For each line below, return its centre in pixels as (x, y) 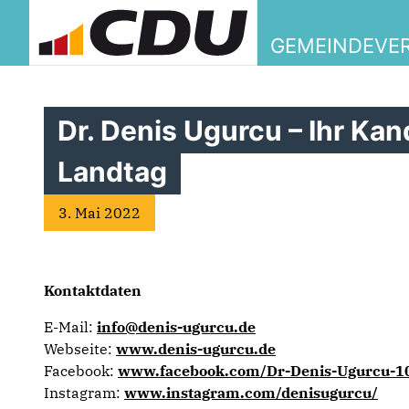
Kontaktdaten (93, 290)
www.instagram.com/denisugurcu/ (251, 393)
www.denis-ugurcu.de (196, 349)
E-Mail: (70, 327)
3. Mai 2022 (100, 213)
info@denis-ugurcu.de (176, 327)
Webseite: (80, 349)
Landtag (112, 171)
